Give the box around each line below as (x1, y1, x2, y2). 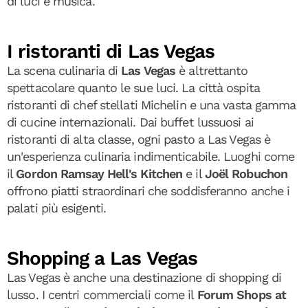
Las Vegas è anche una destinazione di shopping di (7, 270, 281, 285)
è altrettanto (175, 63, 248, 78)
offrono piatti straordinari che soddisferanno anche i (7, 184, 290, 198)
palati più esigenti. (7, 201, 106, 215)
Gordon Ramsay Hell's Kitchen (16, 166, 183, 181)
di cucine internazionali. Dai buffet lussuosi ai (7, 115, 254, 129)
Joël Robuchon (204, 166, 288, 181)
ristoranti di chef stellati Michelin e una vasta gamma (7, 98, 296, 112)
